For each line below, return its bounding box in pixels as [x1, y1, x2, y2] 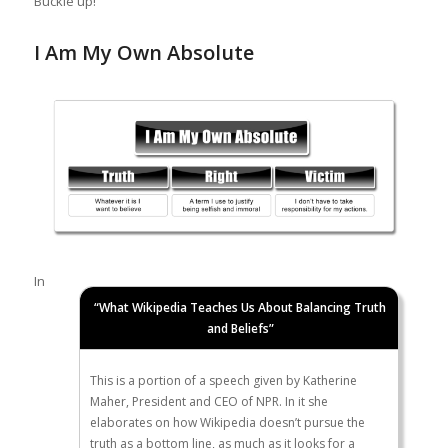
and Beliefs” [206, 319, 274, 337]
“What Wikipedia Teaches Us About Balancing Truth [94, 298, 387, 316]
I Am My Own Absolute [33, 38, 254, 66]
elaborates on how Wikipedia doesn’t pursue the [90, 413, 366, 431]
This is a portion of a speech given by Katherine [90, 371, 358, 389]
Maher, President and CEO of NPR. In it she [90, 392, 329, 410]
